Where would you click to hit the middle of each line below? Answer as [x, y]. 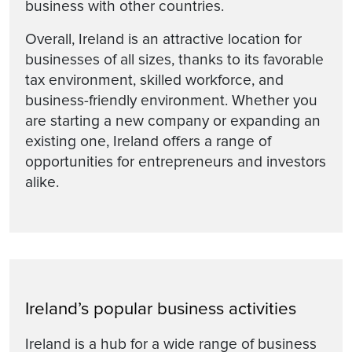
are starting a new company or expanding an [173, 121]
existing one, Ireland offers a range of [148, 141]
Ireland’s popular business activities [161, 308]
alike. [42, 182]
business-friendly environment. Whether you [171, 100]
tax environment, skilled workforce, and [154, 80]
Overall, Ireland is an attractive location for [163, 39]
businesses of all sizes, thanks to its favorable [174, 59]
